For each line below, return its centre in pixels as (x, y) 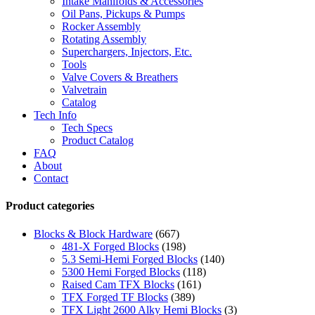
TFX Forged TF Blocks (115, 297)
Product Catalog (98, 140)
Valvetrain (84, 90)
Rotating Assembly (104, 39)
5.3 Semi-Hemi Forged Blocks (130, 259)
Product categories (50, 206)
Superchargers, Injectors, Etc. (127, 52)
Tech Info (55, 115)
